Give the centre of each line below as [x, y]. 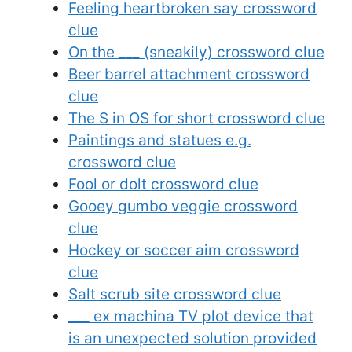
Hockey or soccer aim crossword [184, 250]
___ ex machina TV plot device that [191, 316]
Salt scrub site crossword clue [175, 294]
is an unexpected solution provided [192, 338]
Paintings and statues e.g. [160, 140]
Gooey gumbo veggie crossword [183, 206]
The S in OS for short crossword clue [197, 118]
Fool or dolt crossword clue [163, 184]
